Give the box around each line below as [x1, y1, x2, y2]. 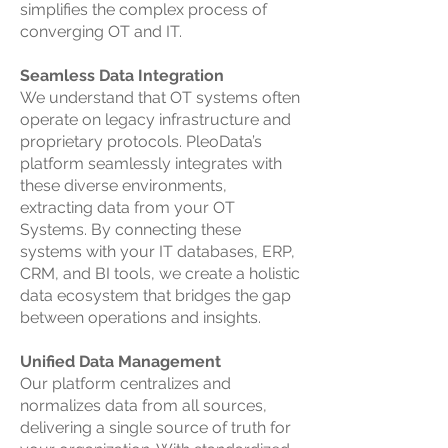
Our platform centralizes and [20, 374, 231, 393]
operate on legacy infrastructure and [20, 110, 291, 129]
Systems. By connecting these [20, 220, 241, 239]
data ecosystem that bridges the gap [20, 286, 291, 305]
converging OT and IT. [20, 22, 186, 41]
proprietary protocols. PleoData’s [20, 132, 262, 151]
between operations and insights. [20, 308, 261, 327]
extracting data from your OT [20, 198, 235, 217]
